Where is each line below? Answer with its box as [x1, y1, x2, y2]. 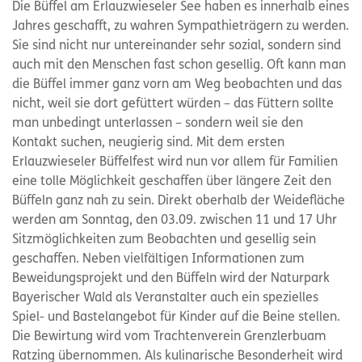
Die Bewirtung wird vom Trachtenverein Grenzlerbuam [12, 330, 326, 343]
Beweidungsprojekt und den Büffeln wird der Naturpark [12, 272, 330, 285]
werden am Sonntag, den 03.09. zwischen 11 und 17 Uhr [12, 214, 337, 227]
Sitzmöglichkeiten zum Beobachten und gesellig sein [12, 234, 316, 246]
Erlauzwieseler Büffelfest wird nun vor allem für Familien [12, 156, 338, 169]
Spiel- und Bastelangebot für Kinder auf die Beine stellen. [12, 311, 340, 324]
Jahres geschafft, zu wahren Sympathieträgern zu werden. [12, 20, 349, 33]
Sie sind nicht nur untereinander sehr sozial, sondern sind [12, 40, 341, 53]
